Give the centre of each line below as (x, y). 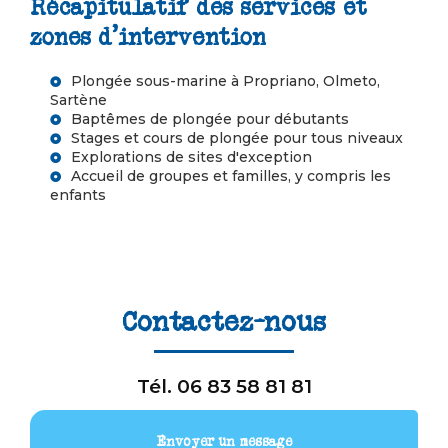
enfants (78, 194)
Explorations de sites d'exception (191, 156)
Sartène (78, 99)
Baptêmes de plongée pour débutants (210, 118)
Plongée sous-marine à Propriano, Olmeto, (225, 80)
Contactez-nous (224, 320)
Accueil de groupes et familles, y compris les (231, 175)
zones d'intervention (148, 36)
